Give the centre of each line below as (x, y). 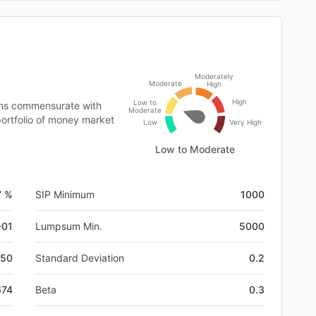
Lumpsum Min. (69, 226)
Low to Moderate (195, 149)
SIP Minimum (65, 194)
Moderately (214, 76)
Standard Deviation (80, 257)
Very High (245, 122)
